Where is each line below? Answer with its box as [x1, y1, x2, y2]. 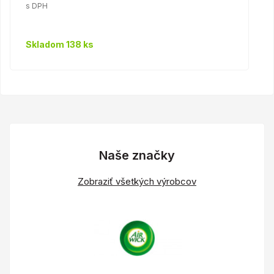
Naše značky [99, 147, 175, 163]
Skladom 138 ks [26, 39, 94, 50]
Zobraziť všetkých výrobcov [78, 175, 196, 187]
